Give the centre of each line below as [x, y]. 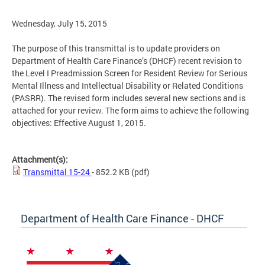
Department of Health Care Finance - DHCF [122, 219]
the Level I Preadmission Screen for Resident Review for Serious [130, 73]
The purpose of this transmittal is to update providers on [116, 49]
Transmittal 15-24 [57, 172]
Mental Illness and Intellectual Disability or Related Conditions [127, 86]
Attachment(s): [41, 160]
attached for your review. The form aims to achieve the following [130, 111]
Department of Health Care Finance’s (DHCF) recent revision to [127, 61]
